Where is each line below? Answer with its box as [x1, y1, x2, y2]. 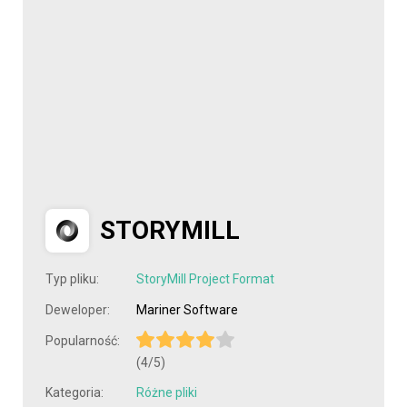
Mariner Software [136, 303, 238, 317]
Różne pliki [136, 385, 197, 401]
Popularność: [45, 333, 120, 348]
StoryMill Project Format [136, 272, 274, 286]
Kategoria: [45, 385, 104, 401]
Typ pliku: [45, 272, 99, 286]
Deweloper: [45, 303, 110, 317]
